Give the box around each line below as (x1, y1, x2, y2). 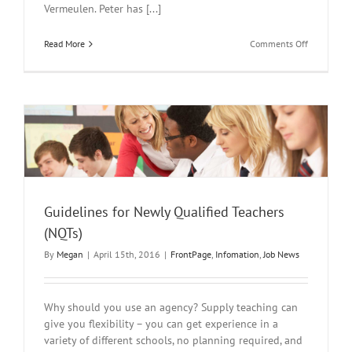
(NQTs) (44, 223, 82, 242)
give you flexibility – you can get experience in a (44, 316, 278, 331)
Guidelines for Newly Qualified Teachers (44, 202, 284, 221)
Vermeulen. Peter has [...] (44, 2, 161, 16)
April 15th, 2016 (93, 247, 160, 260)
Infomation (215, 247, 259, 260)
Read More (44, 38, 85, 50)
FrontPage (170, 247, 211, 260)
